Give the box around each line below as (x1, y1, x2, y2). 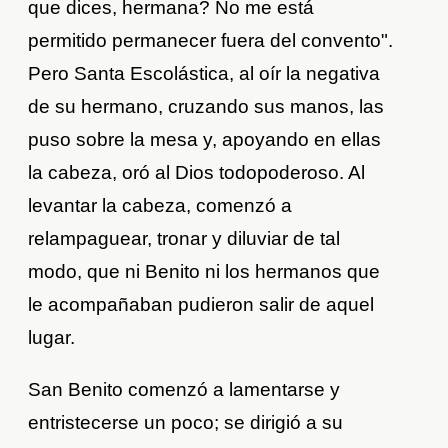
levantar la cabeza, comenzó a (28, 195, 293, 217)
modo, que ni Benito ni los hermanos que (28, 261, 381, 283)
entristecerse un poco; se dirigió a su (28, 412, 344, 434)
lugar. (28, 327, 76, 349)
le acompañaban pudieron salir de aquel (28, 294, 375, 316)
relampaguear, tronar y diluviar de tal (28, 228, 341, 250)
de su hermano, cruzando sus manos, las (28, 96, 385, 118)
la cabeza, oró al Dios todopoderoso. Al (28, 162, 366, 184)
